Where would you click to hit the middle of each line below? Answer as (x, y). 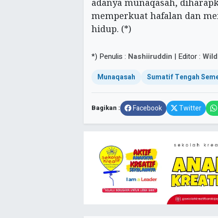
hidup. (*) (111, 29)
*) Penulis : (110, 57)
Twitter (190, 109)
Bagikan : (106, 108)
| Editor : (188, 57)
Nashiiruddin (151, 57)
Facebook (147, 109)
